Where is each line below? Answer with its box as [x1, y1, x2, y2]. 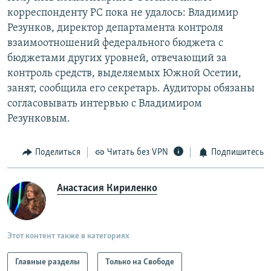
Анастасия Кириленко [57, 182, 157, 194]
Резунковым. [7, 113, 70, 125]
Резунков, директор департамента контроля [7, 22, 223, 34]
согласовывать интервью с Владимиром [7, 98, 202, 110]
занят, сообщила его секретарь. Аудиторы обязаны [7, 83, 255, 95]
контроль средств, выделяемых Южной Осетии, [7, 68, 241, 80]
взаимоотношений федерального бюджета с [7, 38, 223, 50]
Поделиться [34, 148, 80, 158]
